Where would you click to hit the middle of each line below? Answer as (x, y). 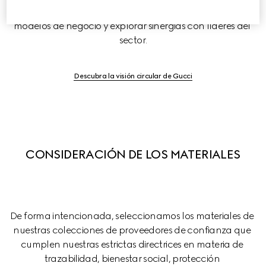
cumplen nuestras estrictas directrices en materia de (133, 244)
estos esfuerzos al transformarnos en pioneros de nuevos (133, 12)
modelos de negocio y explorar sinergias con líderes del (133, 26)
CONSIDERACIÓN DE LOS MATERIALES (133, 154)
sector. (133, 40)
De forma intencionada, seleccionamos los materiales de (133, 216)
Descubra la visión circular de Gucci (133, 76)
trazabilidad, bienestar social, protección (133, 259)
